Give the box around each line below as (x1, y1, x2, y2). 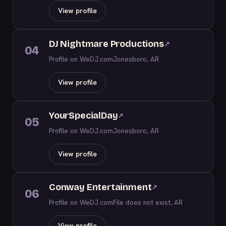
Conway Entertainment (49, 182, 152, 193)
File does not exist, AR (113, 198, 183, 207)
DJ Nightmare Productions (49, 38, 164, 49)
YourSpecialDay (49, 110, 118, 121)
